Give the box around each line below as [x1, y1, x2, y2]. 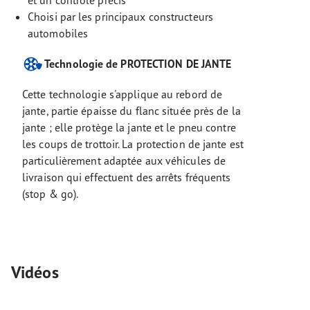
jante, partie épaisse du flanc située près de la [22, 104, 241, 118]
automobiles [28, 26, 89, 40]
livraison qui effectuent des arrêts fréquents [22, 170, 231, 184]
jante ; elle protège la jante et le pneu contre [22, 120, 236, 134]
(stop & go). [22, 187, 79, 201]
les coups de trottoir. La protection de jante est [22, 137, 244, 151]
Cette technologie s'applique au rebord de [22, 87, 223, 101]
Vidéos [11, 262, 59, 283]
